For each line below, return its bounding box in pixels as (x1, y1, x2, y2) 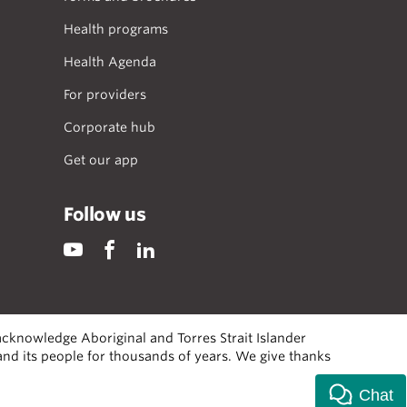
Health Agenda (64, 55, 156, 69)
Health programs (64, 22, 168, 36)
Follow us (64, 203, 146, 225)
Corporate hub (64, 120, 155, 134)
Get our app (64, 153, 138, 167)
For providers (64, 87, 146, 102)
